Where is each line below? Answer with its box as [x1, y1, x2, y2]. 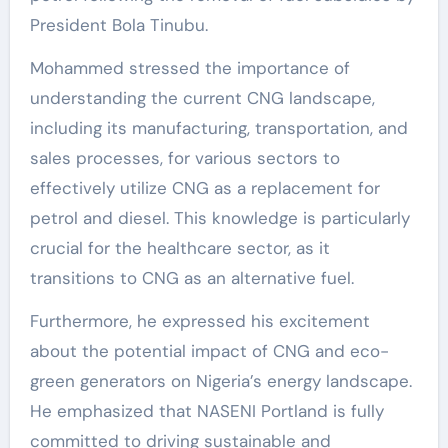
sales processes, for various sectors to [29, 146, 340, 169]
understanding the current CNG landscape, [29, 86, 375, 109]
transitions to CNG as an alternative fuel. [29, 266, 354, 289]
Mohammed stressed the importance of [29, 56, 350, 79]
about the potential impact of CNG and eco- [29, 339, 389, 362]
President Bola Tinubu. [29, 13, 208, 36]
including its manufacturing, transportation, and [29, 116, 408, 139]
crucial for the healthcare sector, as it [29, 236, 330, 259]
